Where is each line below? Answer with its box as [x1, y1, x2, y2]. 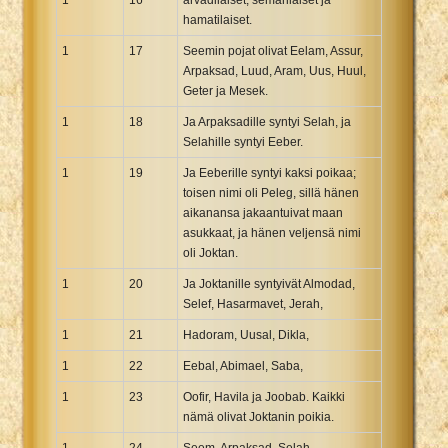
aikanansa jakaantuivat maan [183, 205, 343, 220]
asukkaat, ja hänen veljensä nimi [183, 225, 361, 240]
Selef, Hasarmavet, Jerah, [183, 296, 323, 311]
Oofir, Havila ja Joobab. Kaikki [183, 389, 345, 404]
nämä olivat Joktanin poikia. [183, 409, 334, 424]
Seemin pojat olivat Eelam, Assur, [183, 43, 363, 58]
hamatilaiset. [183, 12, 252, 27]
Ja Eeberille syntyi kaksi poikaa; [183, 165, 356, 180]
